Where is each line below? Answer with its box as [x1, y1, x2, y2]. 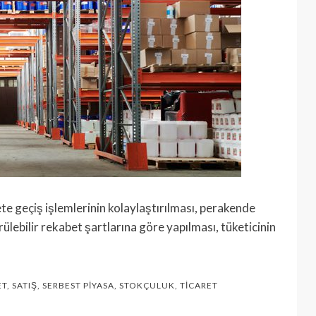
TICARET [180, 280, 218, 291]
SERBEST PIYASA [42, 280, 114, 291]
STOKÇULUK [119, 280, 175, 291]
